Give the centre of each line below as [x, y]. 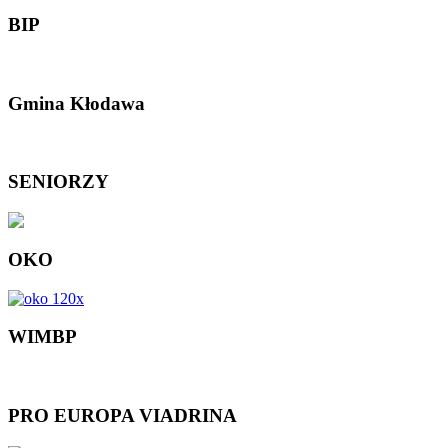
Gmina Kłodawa [76, 103]
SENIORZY [58, 182]
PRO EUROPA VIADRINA [122, 416]
